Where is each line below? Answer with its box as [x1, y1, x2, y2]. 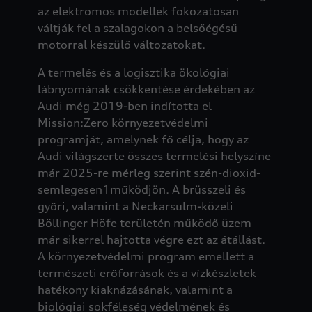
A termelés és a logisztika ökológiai [37, 65, 230, 79]
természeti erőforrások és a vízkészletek [37, 265, 256, 280]
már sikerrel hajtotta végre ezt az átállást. [37, 232, 265, 247]
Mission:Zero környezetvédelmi [37, 115, 208, 130]
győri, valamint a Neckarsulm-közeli [37, 198, 233, 213]
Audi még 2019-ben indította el [37, 98, 212, 113]
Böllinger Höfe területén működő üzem [37, 215, 251, 230]
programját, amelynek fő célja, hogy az [37, 132, 249, 146]
